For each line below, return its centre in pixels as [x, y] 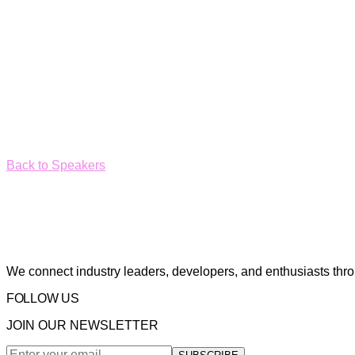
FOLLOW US [43, 299]
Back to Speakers [56, 166]
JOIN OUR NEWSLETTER [82, 326]
